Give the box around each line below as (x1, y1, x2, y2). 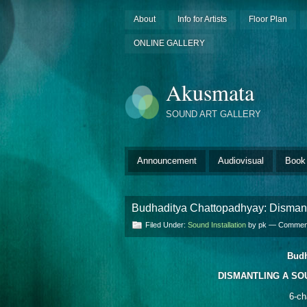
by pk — (246, 221, 278, 230)
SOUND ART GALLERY (166, 108, 261, 119)
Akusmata (166, 77, 254, 108)
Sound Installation (188, 221, 246, 230)
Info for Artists (177, 14, 227, 24)
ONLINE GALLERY (133, 38, 205, 48)
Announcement (137, 156, 197, 167)
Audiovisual (218, 156, 264, 167)
